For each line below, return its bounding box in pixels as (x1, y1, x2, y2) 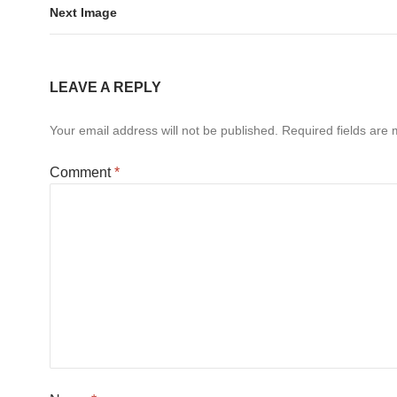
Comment (50, 164, 114, 180)
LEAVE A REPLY (50, 79, 161, 95)
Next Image (50, 4, 117, 19)
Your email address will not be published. (50, 122, 278, 137)
